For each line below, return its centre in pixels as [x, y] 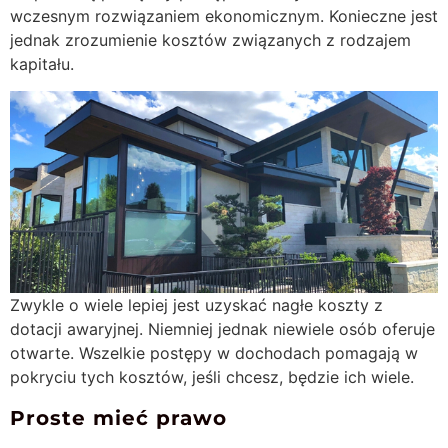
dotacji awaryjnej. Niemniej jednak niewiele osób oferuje [222, 329]
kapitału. [42, 63]
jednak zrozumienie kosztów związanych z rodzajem [210, 39]
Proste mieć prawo [118, 418]
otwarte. [44, 353]
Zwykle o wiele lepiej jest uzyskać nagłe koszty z [196, 305]
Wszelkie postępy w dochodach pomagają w [248, 353]
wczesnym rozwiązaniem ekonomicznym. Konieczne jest [224, 15]
